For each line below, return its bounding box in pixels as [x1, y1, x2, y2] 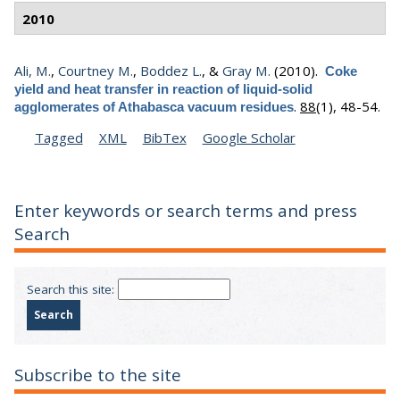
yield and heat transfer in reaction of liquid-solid [14, 81, 312, 97]
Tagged [34, 129, 83, 147]
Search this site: [26, 281, 118, 298]
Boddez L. [140, 62, 202, 80]
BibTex [142, 129, 187, 147]
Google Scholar [202, 129, 296, 147]
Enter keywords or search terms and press [14, 198, 357, 222]
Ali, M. [14, 62, 51, 80]
